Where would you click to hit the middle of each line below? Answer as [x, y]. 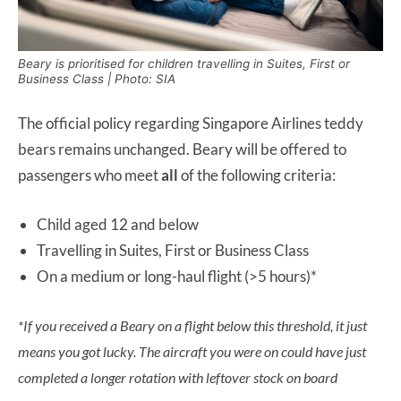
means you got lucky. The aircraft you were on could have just [192, 352]
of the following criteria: [257, 175]
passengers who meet [90, 175]
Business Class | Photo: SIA [97, 79]
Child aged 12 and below [118, 225]
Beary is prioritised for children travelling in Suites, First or [184, 64]
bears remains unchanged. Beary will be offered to [182, 149]
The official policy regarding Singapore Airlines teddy [191, 124]
